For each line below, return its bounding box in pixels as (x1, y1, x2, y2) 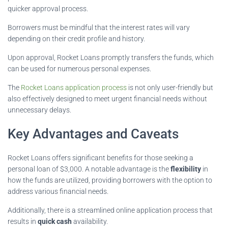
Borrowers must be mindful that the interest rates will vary (8, 23, 190, 32)
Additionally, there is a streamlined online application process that (8, 206, 213, 214)
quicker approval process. (8, 4, 88, 13)
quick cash (38, 217, 72, 225)
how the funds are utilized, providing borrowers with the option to (8, 176, 212, 184)
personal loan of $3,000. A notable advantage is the (8, 164, 170, 173)
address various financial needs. (8, 187, 108, 195)
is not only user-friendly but (127, 83, 213, 92)
